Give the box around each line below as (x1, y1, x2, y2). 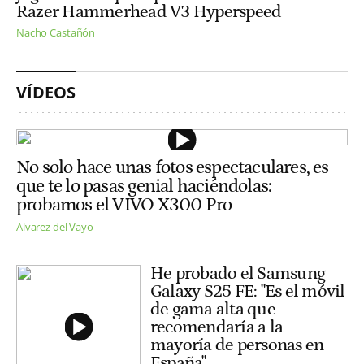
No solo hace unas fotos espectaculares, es (16, 158, 329, 179)
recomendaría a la (150, 316, 284, 337)
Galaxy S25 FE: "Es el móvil (150, 280, 345, 301)
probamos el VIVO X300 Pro (16, 195, 232, 216)
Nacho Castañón (16, 24, 96, 40)
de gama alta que (150, 298, 275, 319)
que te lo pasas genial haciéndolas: (16, 176, 272, 197)
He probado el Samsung (150, 262, 326, 284)
